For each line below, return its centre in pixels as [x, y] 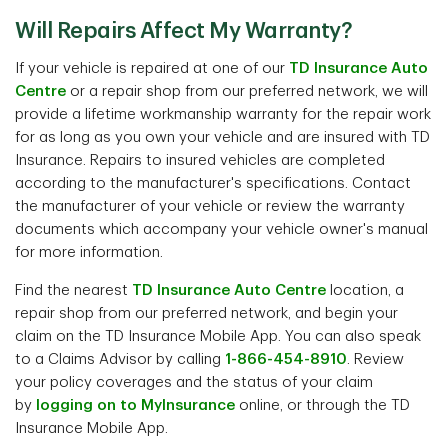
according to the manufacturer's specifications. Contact [213, 183]
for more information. [89, 252]
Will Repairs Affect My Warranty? [183, 31]
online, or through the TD [322, 405]
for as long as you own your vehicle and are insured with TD [222, 137]
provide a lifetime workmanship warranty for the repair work [223, 114]
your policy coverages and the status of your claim [194, 382]
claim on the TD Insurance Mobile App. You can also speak [218, 336]
